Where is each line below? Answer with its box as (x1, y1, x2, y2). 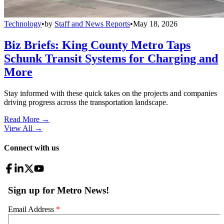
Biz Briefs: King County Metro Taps (4, 38, 190, 52)
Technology (4, 19, 41, 28)
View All (4, 124, 32, 133)
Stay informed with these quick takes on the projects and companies (4, 89, 217, 98)
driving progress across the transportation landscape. (4, 98, 168, 107)
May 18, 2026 (133, 19, 177, 28)
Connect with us (4, 143, 59, 152)
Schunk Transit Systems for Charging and (4, 52, 218, 65)
